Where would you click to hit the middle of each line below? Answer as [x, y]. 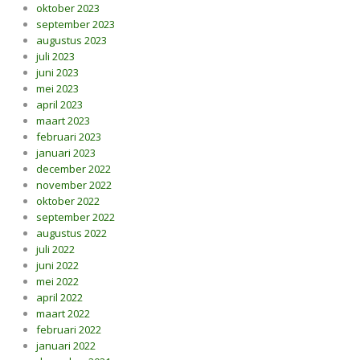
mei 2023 [57, 88]
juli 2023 [55, 56]
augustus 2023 [72, 40]
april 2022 [59, 297]
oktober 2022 [68, 201]
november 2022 [74, 185]
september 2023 [76, 24]
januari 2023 [66, 153]
